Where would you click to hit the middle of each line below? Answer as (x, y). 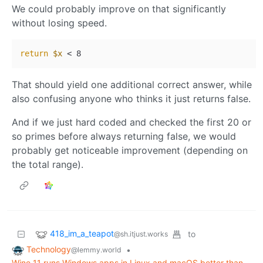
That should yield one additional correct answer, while (132, 85)
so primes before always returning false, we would (124, 136)
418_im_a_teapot (82, 234)
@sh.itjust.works (141, 234)
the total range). (48, 165)
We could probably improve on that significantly (119, 9)
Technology (49, 249)
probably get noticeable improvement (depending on (130, 151)
